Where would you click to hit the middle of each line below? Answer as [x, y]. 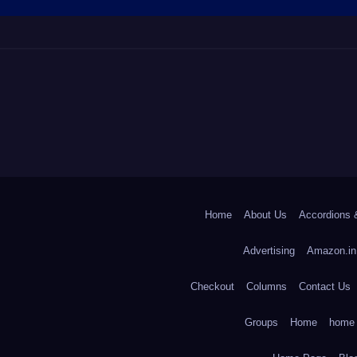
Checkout [212, 286]
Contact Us [325, 286]
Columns [267, 286]
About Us [265, 215]
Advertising [269, 251]
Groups [261, 322]
